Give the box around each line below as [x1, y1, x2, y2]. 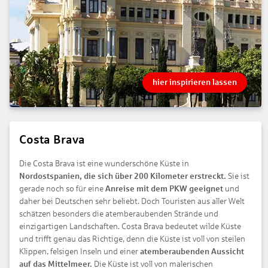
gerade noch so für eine [19, 184, 105, 193]
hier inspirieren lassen [152, 77, 237, 87]
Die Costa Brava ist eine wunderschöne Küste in [19, 159, 189, 168]
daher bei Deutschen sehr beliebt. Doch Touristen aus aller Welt [19, 196, 245, 206]
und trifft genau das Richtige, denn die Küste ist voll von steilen [19, 234, 245, 243]
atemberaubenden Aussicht [140, 246, 244, 256]
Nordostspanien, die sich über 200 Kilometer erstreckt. [19, 171, 228, 181]
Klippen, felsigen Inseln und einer [19, 246, 140, 256]
